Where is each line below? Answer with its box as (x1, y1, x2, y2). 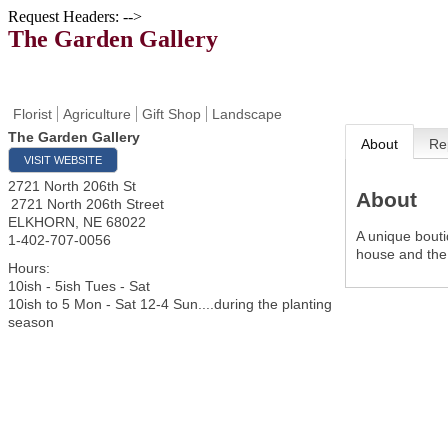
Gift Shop (142, 106, 201, 122)
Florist (13, 106, 52, 122)
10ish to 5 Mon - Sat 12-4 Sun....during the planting (8, 296, 332, 312)
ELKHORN (8, 214, 75, 230)
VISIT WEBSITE (24, 154, 102, 166)
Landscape (212, 106, 282, 122)
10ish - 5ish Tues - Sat (8, 278, 150, 294)
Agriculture (63, 106, 131, 122)
